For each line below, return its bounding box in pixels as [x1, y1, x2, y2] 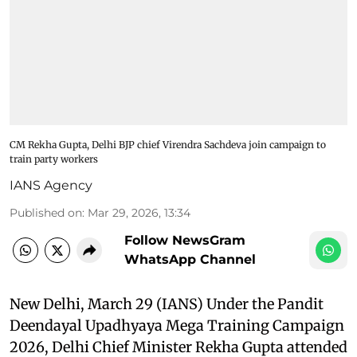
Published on [10, 205, 82, 220]
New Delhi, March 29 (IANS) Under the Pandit [10, 294, 324, 313]
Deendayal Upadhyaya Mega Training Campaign [10, 316, 344, 335]
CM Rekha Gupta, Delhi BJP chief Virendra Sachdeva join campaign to [10, 138, 326, 151]
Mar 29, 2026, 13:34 [88, 205, 190, 220]
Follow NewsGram [124, 232, 245, 248]
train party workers [10, 152, 98, 165]
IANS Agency [10, 177, 92, 193]
